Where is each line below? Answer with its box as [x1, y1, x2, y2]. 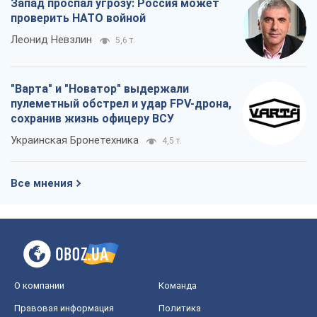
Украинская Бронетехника [11, 134, 139, 147]
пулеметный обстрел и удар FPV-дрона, [11, 97, 231, 111]
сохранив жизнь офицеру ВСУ [11, 112, 174, 126]
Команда [158, 280, 197, 292]
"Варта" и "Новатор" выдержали [11, 82, 189, 96]
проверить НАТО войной [11, 11, 146, 25]
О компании [14, 280, 64, 292]
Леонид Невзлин [11, 33, 92, 47]
